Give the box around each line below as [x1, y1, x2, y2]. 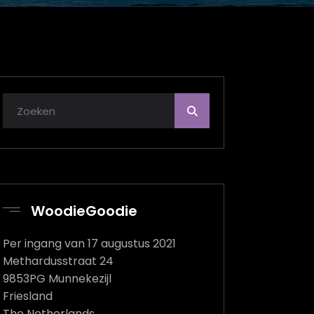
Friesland [3, 288, 53, 305]
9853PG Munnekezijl [3, 271, 112, 287]
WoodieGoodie [31, 201, 138, 221]
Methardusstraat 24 [3, 253, 114, 270]
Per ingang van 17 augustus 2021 [3, 235, 177, 252]
